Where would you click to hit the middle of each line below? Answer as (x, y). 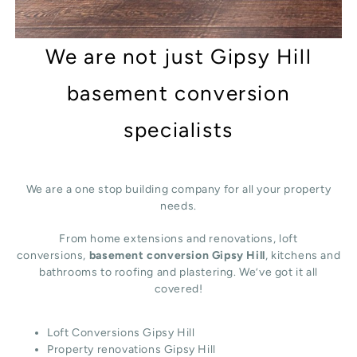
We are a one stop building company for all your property (178, 190)
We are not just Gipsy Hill (178, 56)
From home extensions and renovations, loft (178, 239)
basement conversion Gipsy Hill (177, 256)
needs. (178, 206)
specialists (178, 129)
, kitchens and (303, 256)
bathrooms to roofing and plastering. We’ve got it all (178, 273)
